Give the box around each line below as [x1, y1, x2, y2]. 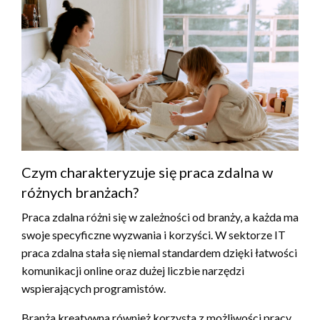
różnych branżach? [21, 183, 139, 201]
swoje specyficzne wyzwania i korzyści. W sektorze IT [21, 227, 286, 241]
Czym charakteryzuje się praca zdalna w [21, 163, 273, 181]
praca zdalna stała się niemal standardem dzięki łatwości [21, 245, 297, 259]
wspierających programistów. [21, 281, 166, 295]
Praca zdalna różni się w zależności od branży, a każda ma [21, 209, 299, 224]
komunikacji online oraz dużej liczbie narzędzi [21, 263, 244, 277]
